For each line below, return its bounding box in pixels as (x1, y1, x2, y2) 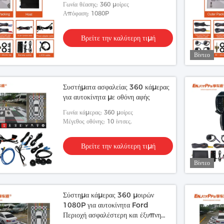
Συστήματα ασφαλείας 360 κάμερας (63, 82, 169, 91)
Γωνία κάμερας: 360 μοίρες (63, 108, 133, 116)
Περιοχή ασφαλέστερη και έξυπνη (63, 210, 161, 219)
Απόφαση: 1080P (63, 9, 109, 17)
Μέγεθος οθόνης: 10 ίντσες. (63, 117, 132, 125)
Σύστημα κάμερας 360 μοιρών (63, 190, 154, 199)
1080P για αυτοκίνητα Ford (63, 200, 148, 209)
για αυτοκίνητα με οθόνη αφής (63, 92, 150, 101)
